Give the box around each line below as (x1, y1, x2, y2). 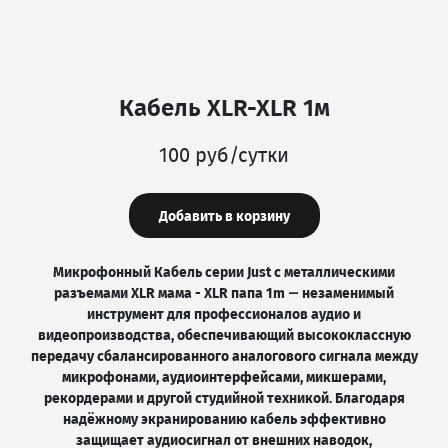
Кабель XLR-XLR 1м (118, 94, 330, 122)
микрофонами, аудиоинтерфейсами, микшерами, (62, 369, 386, 386)
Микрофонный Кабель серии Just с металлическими (53, 264, 395, 281)
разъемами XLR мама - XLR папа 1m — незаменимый (54, 285, 394, 302)
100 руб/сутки (159, 143, 289, 167)
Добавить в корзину (158, 208, 290, 225)
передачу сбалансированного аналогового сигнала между (30, 348, 418, 365)
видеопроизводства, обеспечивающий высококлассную (37, 327, 411, 344)
